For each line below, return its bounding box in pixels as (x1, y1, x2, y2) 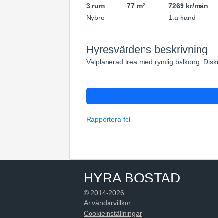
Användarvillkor (84, 199, 131, 207)
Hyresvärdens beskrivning (86, 43, 208, 55)
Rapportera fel (86, 115, 130, 123)
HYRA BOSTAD (84, 170, 180, 185)
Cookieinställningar (84, 209, 142, 217)
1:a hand (168, 14, 196, 21)
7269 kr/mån (168, 2, 208, 10)
